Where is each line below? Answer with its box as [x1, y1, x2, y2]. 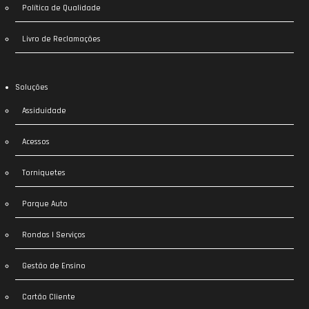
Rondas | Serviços [22, 229, 86, 240]
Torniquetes [22, 167, 66, 178]
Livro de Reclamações [22, 33, 101, 44]
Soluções [15, 81, 49, 92]
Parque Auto [22, 198, 68, 209]
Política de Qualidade [22, 2, 101, 13]
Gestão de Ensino [22, 260, 86, 271]
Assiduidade [22, 105, 67, 116]
